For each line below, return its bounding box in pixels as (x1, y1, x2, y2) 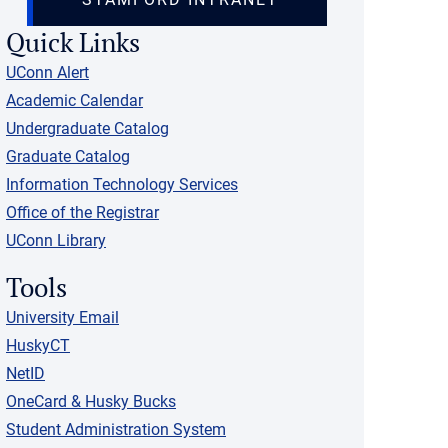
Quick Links (6, 25, 140, 59)
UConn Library (6, 231, 106, 250)
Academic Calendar (6, 91, 143, 110)
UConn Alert (6, 63, 89, 82)
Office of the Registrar (6, 203, 159, 222)
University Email (6, 308, 119, 327)
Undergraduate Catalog (6, 119, 169, 138)
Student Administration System (6, 420, 226, 439)
